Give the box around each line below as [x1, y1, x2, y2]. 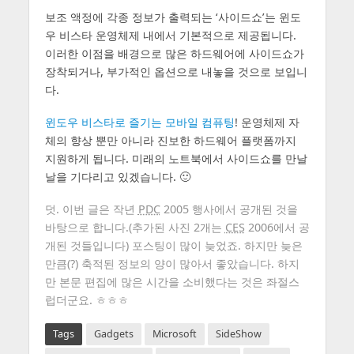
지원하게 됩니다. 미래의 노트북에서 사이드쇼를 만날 [44, 151, 307, 167]
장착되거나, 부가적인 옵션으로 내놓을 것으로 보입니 [44, 64, 307, 80]
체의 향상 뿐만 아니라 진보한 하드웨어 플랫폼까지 [44, 133, 296, 149]
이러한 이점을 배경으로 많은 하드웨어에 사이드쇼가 [44, 46, 304, 62]
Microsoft [152, 326, 197, 341]
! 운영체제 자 [234, 115, 299, 130]
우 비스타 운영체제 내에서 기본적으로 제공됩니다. [44, 28, 296, 43]
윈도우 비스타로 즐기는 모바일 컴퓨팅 [44, 115, 235, 130]
